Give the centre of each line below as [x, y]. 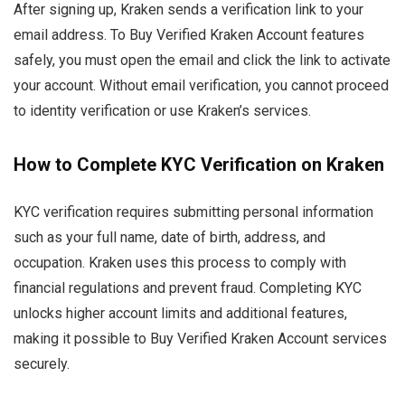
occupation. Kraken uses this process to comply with [180, 263]
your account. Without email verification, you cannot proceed [201, 85]
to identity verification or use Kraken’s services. [162, 111]
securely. [42, 364]
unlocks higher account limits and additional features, [180, 313]
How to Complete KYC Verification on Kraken [199, 165]
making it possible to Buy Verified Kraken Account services [200, 339]
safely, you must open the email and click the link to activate [202, 60]
